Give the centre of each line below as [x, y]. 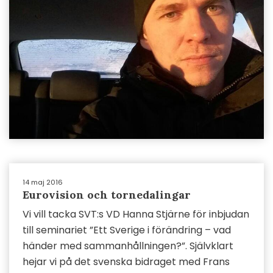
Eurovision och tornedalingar [107, 195]
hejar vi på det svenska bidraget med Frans [126, 262]
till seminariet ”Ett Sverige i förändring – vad [127, 230]
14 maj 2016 [43, 182]
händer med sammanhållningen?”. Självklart [128, 246]
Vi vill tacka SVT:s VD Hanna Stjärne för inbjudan [136, 214]
